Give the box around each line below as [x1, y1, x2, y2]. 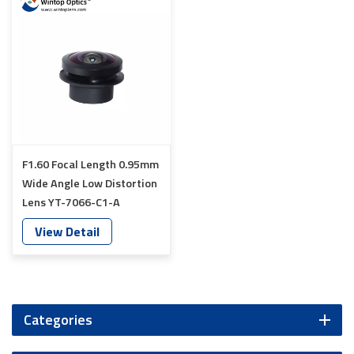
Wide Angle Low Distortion [22, 175, 157, 192]
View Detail [35, 222, 100, 241]
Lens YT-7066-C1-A [22, 194, 120, 211]
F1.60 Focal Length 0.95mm [22, 156, 159, 173]
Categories [24, 309, 92, 330]
